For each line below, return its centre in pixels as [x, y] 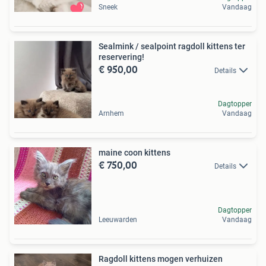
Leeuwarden [118, 220]
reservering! [121, 57]
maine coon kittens [134, 153]
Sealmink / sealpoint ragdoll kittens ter [172, 46]
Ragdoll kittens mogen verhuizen [161, 259]
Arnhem [111, 113]
